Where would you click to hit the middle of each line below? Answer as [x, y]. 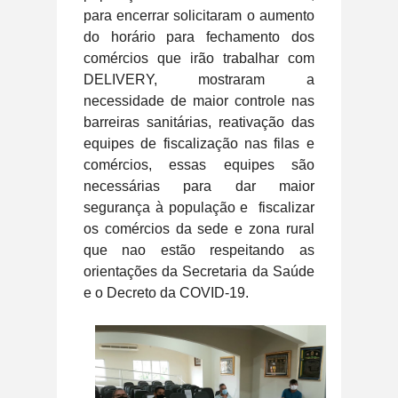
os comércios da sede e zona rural [199, 228]
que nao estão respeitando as [199, 250]
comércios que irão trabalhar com [199, 58]
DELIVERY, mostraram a [199, 79]
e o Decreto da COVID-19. [166, 292]
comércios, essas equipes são [199, 164]
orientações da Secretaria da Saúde [199, 271]
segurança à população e [169, 207]
